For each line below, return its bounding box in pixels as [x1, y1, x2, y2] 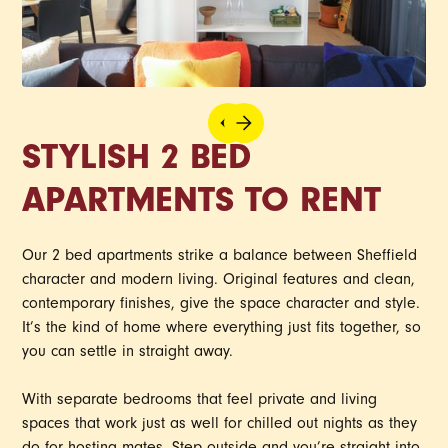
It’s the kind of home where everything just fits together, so [22, 320, 422, 337]
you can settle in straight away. [22, 344, 234, 361]
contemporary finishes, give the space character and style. [22, 296, 421, 313]
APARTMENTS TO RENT [22, 186, 382, 223]
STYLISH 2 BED [22, 143, 252, 180]
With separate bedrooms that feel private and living [22, 392, 378, 409]
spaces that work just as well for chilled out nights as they [22, 416, 418, 433]
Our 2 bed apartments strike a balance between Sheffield [22, 248, 418, 265]
